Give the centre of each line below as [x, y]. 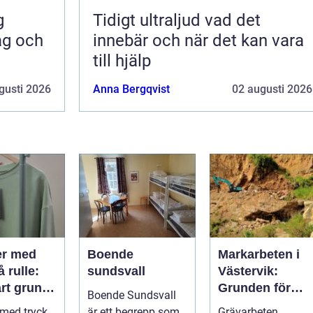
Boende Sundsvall [132, 295]
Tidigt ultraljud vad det [149, 20]
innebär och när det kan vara [198, 40]
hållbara [242, 304]
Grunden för [254, 287]
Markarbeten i [259, 254]
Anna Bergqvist [131, 89]
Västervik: [248, 271]
